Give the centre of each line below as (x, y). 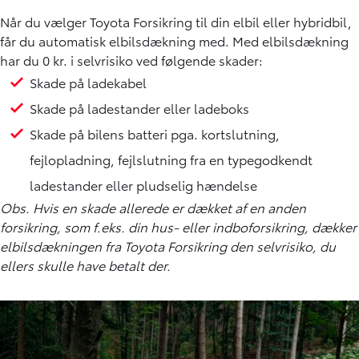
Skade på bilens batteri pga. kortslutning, (155, 133)
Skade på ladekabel (89, 82)
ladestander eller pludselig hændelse (144, 184)
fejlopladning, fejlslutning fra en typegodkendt (171, 159)
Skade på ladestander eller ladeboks (140, 107)
